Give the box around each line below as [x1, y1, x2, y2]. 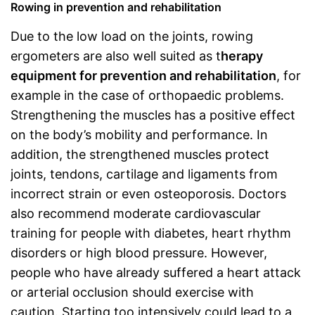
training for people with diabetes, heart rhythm [11, 225, 291, 240]
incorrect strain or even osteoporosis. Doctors [11, 186, 286, 201]
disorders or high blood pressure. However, [11, 245, 267, 260]
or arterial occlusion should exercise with [11, 284, 254, 300]
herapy [221, 48, 263, 63]
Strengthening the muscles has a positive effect [11, 107, 295, 122]
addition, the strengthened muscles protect [11, 146, 269, 162]
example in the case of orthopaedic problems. [11, 87, 284, 103]
